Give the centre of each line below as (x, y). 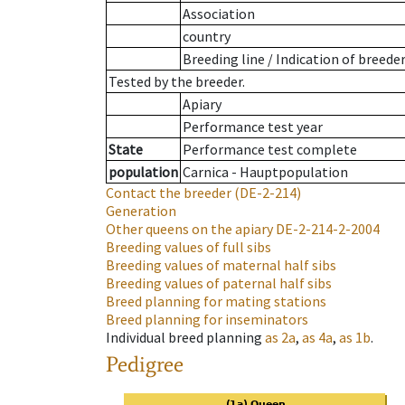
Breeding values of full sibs (188, 247)
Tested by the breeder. (177, 82)
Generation (141, 211)
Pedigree (145, 364)
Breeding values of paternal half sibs (219, 283)
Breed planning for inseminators (207, 320)
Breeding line (224, 59)
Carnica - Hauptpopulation (265, 172)
